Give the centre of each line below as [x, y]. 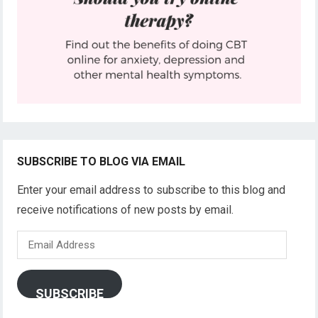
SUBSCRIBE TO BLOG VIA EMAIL [102, 161]
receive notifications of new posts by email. [126, 209]
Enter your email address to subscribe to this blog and [152, 190]
